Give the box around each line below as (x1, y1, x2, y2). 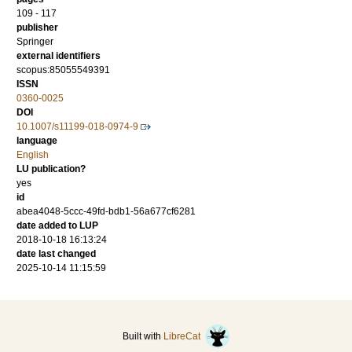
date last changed (16, 248, 96, 260)
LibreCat (163, 331, 205, 343)
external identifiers (16, 50, 101, 62)
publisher (16, 22, 58, 34)
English (16, 149, 49, 161)
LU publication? (16, 163, 86, 175)
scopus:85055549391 (16, 64, 110, 76)
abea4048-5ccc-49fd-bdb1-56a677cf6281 (16, 206, 196, 218)
